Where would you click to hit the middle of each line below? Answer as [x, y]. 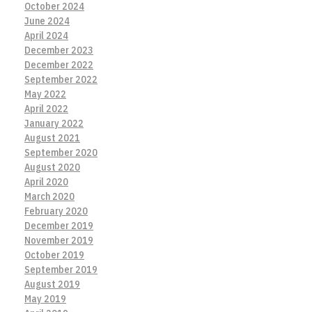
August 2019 [52, 284]
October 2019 [54, 255]
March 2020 [49, 197]
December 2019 [59, 226]
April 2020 [46, 182]
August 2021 [52, 138]
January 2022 [54, 124]
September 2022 [61, 80]
